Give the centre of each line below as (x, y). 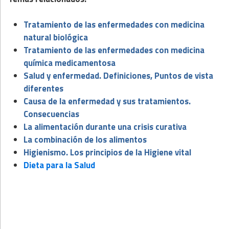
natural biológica (56, 37)
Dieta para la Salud (59, 165)
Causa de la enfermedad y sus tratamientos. (107, 101)
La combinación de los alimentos (85, 139)
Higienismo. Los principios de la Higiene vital (107, 152)
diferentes (43, 88)
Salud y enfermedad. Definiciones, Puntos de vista (118, 75)
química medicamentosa (70, 63)
